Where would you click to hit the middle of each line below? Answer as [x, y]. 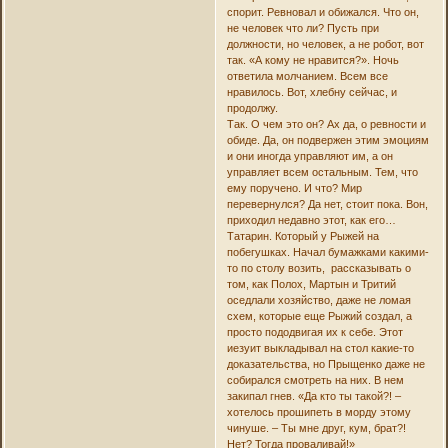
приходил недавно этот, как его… [311, 220]
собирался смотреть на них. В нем [315, 380]
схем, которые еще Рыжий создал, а [319, 316]
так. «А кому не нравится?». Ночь [312, 60]
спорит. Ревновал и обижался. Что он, [322, 12]
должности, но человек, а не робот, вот [325, 44]
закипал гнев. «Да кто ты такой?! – [313, 396]
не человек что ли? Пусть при [302, 28]
